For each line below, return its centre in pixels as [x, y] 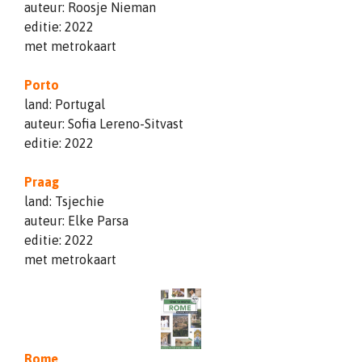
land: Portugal [65, 104]
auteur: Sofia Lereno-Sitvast [104, 123]
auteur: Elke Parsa [76, 220]
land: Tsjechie [64, 201]
